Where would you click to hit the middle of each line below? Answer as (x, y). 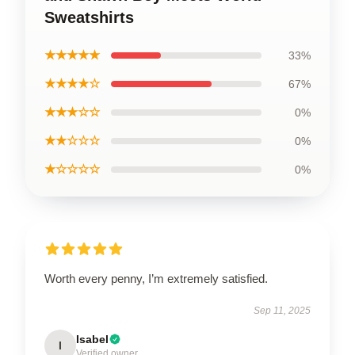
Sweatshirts (89, 17)
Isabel (92, 339)
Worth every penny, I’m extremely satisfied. (156, 278)
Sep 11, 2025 (282, 310)
